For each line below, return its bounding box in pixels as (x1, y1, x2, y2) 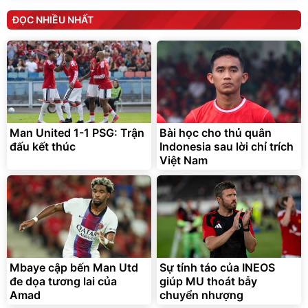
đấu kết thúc (10, 140, 76, 153)
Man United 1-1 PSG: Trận (10, 126, 144, 140)
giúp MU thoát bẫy (159, 274, 257, 288)
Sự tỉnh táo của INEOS (159, 261, 275, 274)
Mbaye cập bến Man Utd (10, 261, 138, 274)
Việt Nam (159, 153, 208, 167)
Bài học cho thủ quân (159, 126, 272, 140)
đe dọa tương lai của (10, 274, 117, 288)
